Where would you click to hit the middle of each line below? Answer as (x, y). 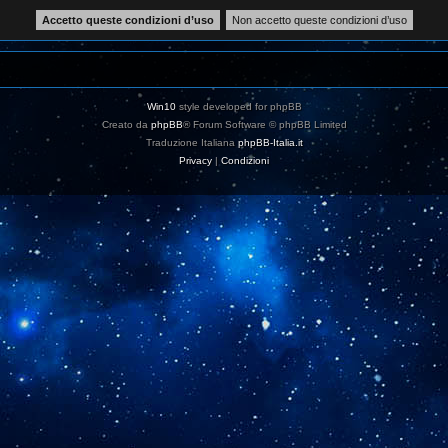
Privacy (195, 160)
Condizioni (245, 160)
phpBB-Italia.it (270, 142)
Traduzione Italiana (191, 142)
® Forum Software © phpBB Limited (264, 124)
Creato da (126, 124)
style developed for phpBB (238, 106)
